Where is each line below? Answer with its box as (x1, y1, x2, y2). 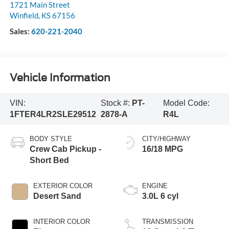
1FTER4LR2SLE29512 (9, 109, 96, 119)
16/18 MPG (142, 144, 183, 153)
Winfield (9, 10, 38, 20)
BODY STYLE (29, 134, 72, 143)
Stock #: (101, 98, 132, 107)
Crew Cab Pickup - (29, 144, 101, 153)
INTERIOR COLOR (33, 217, 90, 225)
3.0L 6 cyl (142, 191, 178, 200)
